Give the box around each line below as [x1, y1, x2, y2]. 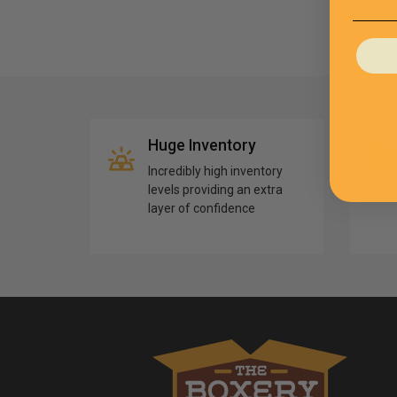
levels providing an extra [148, 182, 283, 197]
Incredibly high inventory [148, 163, 283, 178]
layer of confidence [148, 200, 255, 215]
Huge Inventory [148, 136, 256, 154]
